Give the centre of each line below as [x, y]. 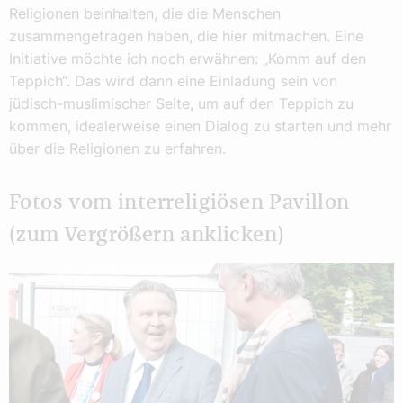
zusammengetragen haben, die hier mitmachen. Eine [186, 36]
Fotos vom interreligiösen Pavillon [179, 203]
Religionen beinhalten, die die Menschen [145, 14]
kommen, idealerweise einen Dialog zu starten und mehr [200, 126]
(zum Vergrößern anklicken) [147, 236]
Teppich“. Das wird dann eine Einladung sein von [173, 81]
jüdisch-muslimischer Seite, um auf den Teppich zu [181, 104]
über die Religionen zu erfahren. [117, 149]
